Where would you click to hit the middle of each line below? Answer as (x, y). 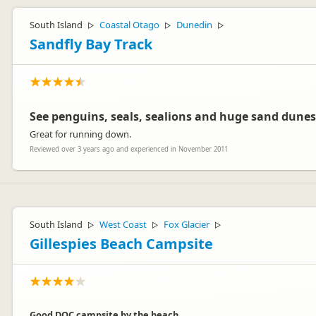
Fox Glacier (187, 224)
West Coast (123, 224)
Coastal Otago (129, 25)
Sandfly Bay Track (91, 44)
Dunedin (194, 25)
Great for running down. (80, 134)
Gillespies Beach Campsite (121, 244)
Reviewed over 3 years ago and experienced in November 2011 (129, 149)
